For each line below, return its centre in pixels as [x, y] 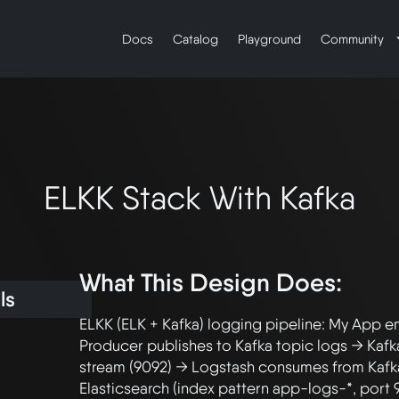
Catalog [195, 39]
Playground [269, 39]
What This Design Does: [211, 283]
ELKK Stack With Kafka [199, 198]
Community [354, 39]
